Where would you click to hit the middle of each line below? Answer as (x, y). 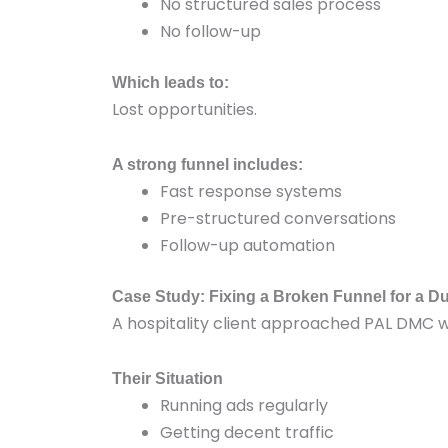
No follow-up (210, 31)
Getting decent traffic (247, 432)
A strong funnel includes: (207, 164)
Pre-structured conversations (278, 218)
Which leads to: (170, 82)
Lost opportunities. (184, 109)
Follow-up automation (247, 245)
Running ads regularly (244, 405)
